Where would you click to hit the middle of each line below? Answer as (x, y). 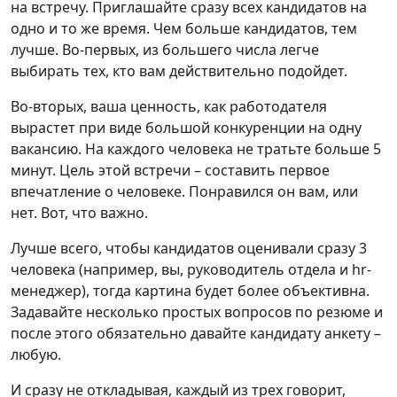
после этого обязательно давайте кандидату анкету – (196, 333)
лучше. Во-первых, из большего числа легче (165, 50)
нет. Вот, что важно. (79, 213)
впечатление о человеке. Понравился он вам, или (184, 191)
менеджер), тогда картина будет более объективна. (190, 291)
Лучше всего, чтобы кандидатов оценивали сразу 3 (189, 248)
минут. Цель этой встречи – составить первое (170, 170)
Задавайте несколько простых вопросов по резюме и (197, 312)
